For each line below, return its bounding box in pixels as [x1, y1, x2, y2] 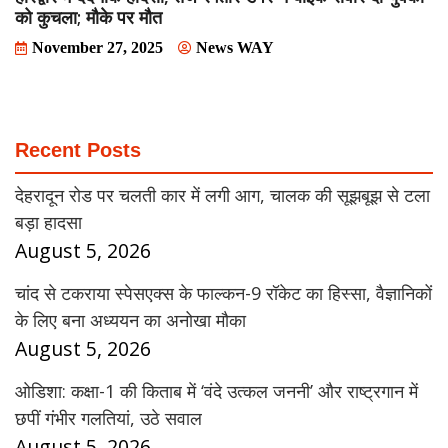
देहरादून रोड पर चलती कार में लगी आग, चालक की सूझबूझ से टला [15, 183, 430, 208]
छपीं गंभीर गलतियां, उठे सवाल [15, 406, 202, 431]
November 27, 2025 [32, 39, 163, 57]
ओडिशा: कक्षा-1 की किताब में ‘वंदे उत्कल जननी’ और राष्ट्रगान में [15, 379, 418, 404]
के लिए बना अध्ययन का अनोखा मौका [15, 308, 246, 333]
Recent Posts [15, 139, 141, 162]
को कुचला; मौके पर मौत [15, 5, 162, 30]
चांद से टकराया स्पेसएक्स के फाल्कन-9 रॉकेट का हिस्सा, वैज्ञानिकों [15, 281, 432, 306]
